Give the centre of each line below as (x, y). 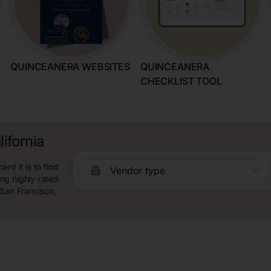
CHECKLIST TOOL (181, 81)
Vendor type (138, 170)
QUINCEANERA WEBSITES (70, 67)
